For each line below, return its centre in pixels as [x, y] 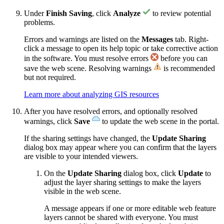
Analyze [127, 13]
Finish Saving [69, 13]
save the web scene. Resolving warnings [89, 68]
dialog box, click [150, 173]
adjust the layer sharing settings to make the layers [122, 182]
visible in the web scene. [82, 191]
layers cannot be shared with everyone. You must [121, 217]
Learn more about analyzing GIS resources [91, 94]
